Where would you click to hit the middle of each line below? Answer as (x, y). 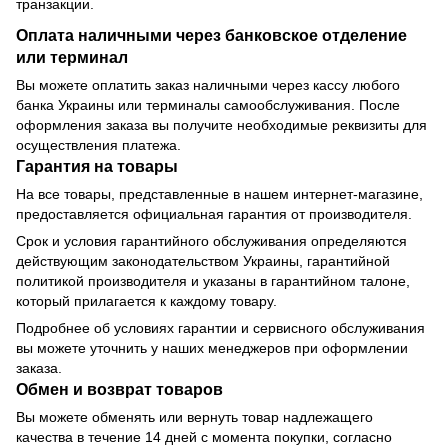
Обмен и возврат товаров (119, 389)
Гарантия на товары (97, 166)
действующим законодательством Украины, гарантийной (203, 261)
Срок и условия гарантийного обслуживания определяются (211, 241)
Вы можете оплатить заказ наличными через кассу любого (208, 85)
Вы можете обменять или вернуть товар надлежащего (194, 417)
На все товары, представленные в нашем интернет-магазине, (219, 194)
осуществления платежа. (98, 145)
